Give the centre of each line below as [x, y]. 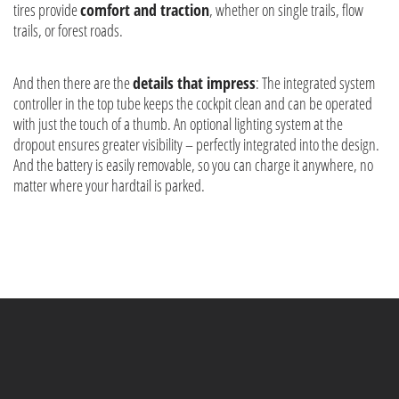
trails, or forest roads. [68, 30]
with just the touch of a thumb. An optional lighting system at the [178, 123]
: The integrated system [315, 82]
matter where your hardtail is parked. [109, 185]
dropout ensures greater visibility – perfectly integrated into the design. [196, 144]
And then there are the [73, 82]
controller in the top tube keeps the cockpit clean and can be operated [193, 103]
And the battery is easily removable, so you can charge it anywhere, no [193, 164]
